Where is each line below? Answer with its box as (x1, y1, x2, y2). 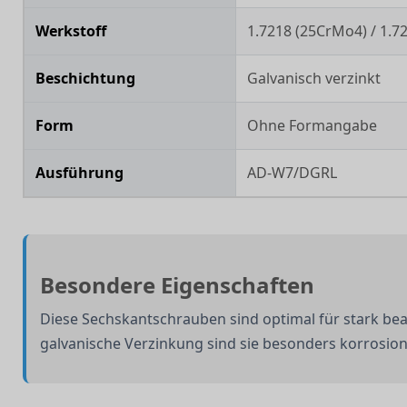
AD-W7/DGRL (247, 162, 337, 183)
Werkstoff (35, 20, 106, 41)
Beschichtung (35, 67, 135, 88)
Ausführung (35, 162, 124, 183)
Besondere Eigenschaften (40, 269, 314, 300)
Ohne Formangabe (247, 114, 377, 135)
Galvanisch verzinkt (247, 67, 381, 88)
